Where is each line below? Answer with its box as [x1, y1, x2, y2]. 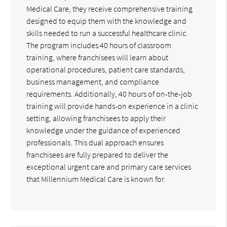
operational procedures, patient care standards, [26, 64, 185, 74]
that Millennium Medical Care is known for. [26, 173, 166, 184]
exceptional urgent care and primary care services [26, 161, 192, 172]
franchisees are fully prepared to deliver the [26, 149, 169, 160]
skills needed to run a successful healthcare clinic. [26, 27, 188, 38]
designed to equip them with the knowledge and [26, 15, 187, 26]
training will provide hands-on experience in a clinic [26, 100, 199, 111]
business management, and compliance [26, 76, 160, 87]
